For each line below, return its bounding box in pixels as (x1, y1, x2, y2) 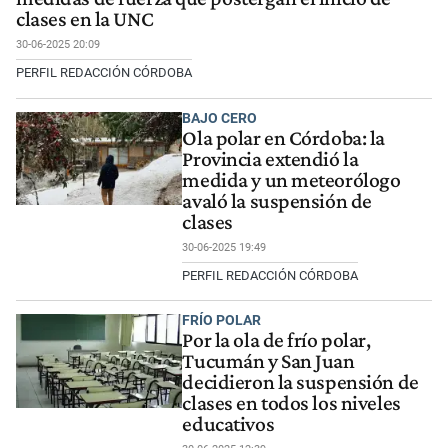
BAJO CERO (182, 109, 258, 126)
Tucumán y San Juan (182, 349, 355, 374)
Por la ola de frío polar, (182, 328, 371, 353)
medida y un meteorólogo (182, 167, 401, 192)
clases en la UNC (16, 6, 154, 31)
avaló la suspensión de (182, 188, 372, 213)
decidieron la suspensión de (182, 370, 419, 395)
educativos (182, 412, 275, 437)
